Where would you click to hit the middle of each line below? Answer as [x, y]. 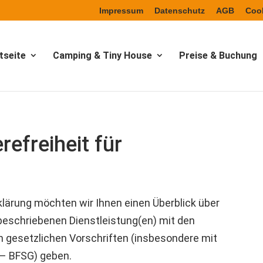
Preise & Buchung [218, 55]
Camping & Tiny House [102, 55]
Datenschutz [179, 10]
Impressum [121, 10]
